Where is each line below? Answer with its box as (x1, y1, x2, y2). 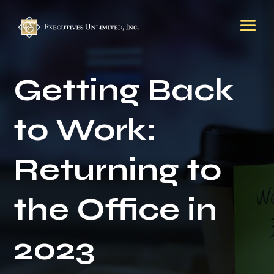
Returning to (13, 152, 222, 188)
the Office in (13, 191, 218, 228)
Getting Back (13, 72, 235, 109)
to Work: (13, 112, 157, 149)
